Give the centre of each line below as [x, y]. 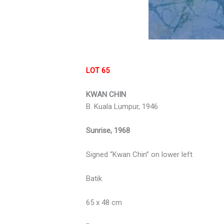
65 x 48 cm [104, 202]
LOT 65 [98, 70]
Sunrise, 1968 [108, 130]
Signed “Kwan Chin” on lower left [139, 154]
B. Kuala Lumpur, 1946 [122, 106]
